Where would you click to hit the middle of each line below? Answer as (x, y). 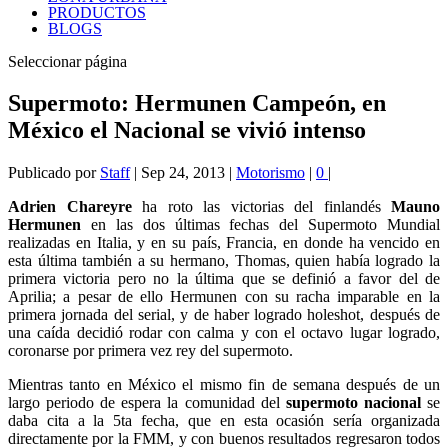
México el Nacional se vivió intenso (187, 130)
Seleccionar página (67, 61)
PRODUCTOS (97, 12)
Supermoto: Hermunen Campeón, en (197, 103)
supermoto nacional (353, 403)
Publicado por (54, 173)
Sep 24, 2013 (183, 173)
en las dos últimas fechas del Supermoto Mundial (260, 225)
